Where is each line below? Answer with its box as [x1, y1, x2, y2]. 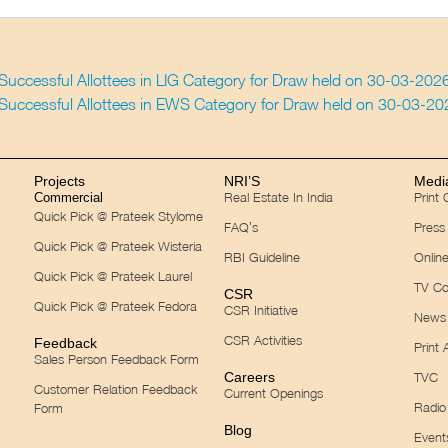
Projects [34, 172, 86, 189]
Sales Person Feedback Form [34, 350, 200, 367]
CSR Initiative [223, 301, 298, 318]
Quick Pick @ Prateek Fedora [34, 297, 198, 314]
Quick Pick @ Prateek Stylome [34, 207, 204, 224]
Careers [223, 368, 275, 385]
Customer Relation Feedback [34, 380, 198, 397]
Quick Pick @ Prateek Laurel [34, 267, 193, 284]
